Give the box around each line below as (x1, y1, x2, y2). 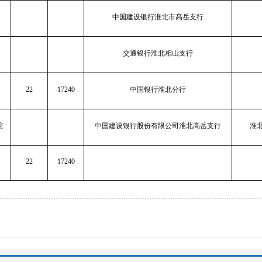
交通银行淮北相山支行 (123, 49, 193, 57)
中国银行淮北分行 (130, 85, 186, 94)
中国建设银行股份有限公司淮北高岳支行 (95, 121, 221, 130)
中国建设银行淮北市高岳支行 (112, 12, 204, 21)
